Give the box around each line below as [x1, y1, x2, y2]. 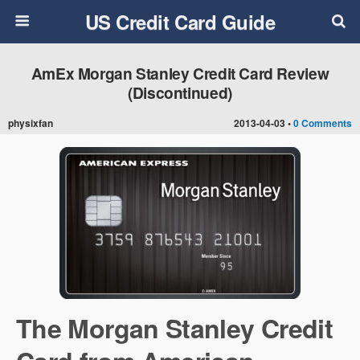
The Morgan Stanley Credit [16, 309, 333, 346]
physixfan [8, 116, 53, 130]
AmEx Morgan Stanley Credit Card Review [31, 62, 329, 84]
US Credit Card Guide [84, 8, 276, 35]
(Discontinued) [128, 81, 232, 104]
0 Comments [293, 116, 352, 130]
